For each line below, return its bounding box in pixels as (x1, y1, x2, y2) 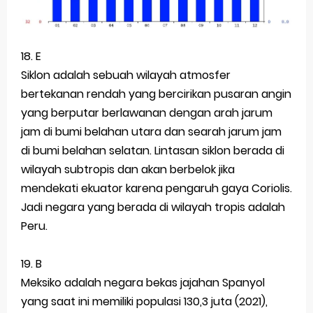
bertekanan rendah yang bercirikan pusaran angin (21, 85, 291, 102)
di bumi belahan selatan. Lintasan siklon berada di (21, 142, 284, 159)
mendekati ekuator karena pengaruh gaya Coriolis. (21, 180, 292, 196)
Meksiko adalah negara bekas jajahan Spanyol (21, 274, 265, 291)
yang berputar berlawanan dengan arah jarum (21, 104, 272, 121)
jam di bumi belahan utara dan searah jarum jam (21, 123, 282, 140)
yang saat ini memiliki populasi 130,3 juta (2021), (21, 293, 268, 310)
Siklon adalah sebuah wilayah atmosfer (21, 66, 231, 83)
